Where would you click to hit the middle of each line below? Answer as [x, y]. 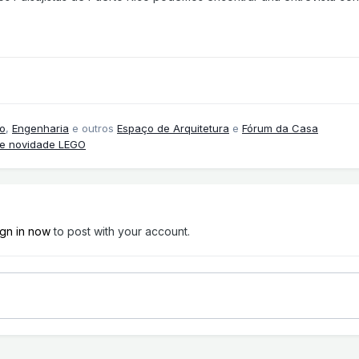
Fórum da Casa [280, 129]
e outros [93, 129]
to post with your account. [120, 232]
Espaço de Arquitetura [173, 129]
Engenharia [40, 129]
